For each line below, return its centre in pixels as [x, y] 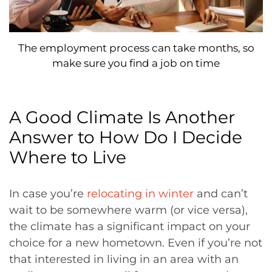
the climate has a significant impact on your [130, 226]
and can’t [221, 193]
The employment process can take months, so [136, 48]
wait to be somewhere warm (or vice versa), [128, 210]
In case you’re [48, 193]
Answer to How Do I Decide [126, 137]
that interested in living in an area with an [124, 259]
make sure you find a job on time [136, 63]
